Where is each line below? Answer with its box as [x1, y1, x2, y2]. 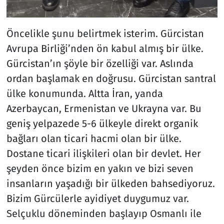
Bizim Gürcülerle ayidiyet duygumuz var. [6, 192, 189, 205]
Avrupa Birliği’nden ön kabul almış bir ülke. [6, 42, 203, 55]
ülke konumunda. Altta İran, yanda [6, 87, 163, 100]
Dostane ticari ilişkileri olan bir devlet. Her [6, 147, 201, 160]
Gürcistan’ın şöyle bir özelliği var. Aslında [6, 57, 193, 70]
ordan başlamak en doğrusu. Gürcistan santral [6, 72, 216, 85]
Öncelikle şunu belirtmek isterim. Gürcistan [6, 27, 204, 40]
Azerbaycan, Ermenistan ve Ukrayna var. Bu [6, 102, 201, 115]
